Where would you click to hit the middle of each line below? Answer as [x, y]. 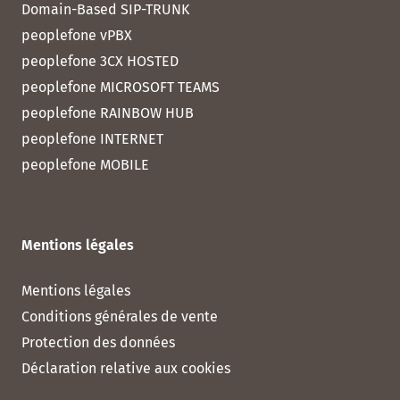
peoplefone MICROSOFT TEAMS [121, 87]
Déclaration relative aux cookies [126, 369]
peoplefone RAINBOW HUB [108, 113]
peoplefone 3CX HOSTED [100, 62]
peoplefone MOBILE [85, 165]
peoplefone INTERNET [92, 139]
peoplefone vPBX [77, 36]
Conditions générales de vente [120, 317]
